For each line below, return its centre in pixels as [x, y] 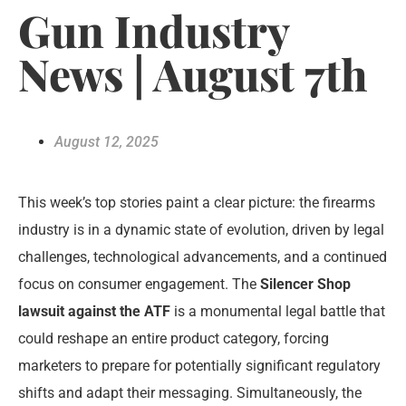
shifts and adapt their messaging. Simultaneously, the [190, 392]
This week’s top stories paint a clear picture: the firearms [197, 202]
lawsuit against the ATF [94, 311]
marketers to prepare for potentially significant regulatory [199, 365]
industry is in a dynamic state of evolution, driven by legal [201, 229]
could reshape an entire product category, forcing [174, 338]
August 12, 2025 [106, 141]
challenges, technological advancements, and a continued [203, 256]
